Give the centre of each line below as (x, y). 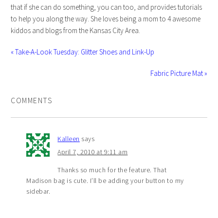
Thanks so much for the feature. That (112, 170)
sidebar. (38, 191)
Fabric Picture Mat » (179, 73)
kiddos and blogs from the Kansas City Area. (76, 30)
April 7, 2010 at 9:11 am (93, 152)
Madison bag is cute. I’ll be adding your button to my (105, 181)
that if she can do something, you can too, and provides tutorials (107, 7)
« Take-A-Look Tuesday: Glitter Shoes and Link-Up (83, 52)
